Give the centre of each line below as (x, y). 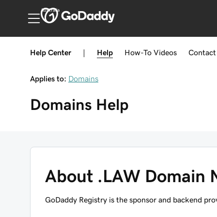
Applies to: (48, 78)
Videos (165, 52)
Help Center (51, 52)
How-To (138, 52)
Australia (50, 10)
